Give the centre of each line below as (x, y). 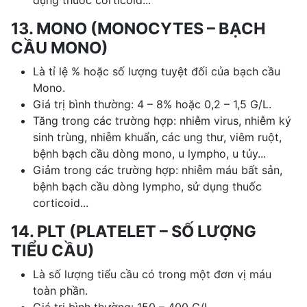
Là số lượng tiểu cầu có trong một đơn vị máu (152, 274)
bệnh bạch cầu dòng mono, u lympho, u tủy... (149, 153)
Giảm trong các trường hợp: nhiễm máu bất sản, (158, 170)
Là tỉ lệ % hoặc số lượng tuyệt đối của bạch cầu (157, 71)
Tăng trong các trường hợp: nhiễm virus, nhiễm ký (162, 120)
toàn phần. (60, 290)
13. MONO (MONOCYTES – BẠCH (138, 28)
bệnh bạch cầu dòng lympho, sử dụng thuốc (147, 186)
